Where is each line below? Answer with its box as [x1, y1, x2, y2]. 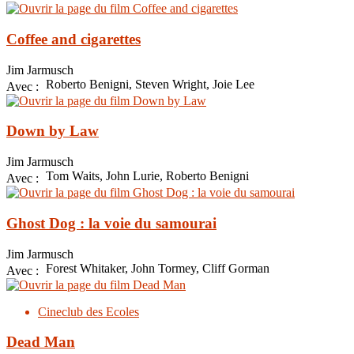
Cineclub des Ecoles [38, 304, 139, 318]
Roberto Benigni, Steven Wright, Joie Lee [46, 77, 254, 91]
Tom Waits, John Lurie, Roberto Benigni [46, 169, 249, 183]
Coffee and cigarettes [6, 30, 141, 47]
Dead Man [6, 333, 75, 351]
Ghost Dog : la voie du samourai [6, 214, 217, 232]
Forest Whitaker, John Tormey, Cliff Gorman [46, 261, 269, 275]
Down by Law [6, 122, 99, 140]
